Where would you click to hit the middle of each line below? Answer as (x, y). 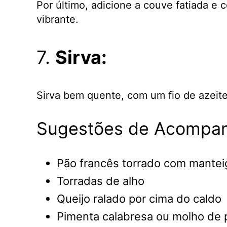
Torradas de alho (101, 181)
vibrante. (58, 19)
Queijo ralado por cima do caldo (139, 198)
